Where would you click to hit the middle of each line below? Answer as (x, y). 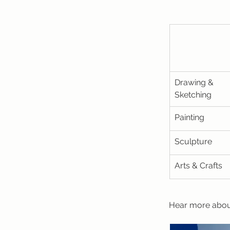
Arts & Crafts (198, 166)
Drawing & (195, 82)
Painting (189, 117)
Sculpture (193, 141)
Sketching (193, 95)
